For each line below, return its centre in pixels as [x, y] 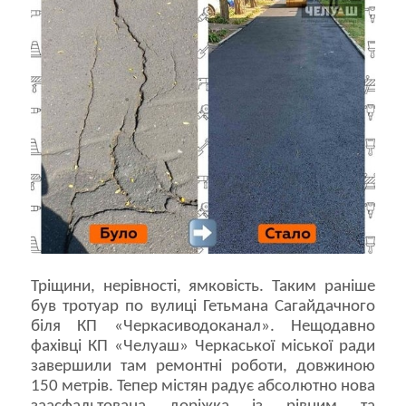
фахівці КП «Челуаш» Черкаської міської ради [203, 347]
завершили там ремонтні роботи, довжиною [203, 367]
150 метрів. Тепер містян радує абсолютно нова [203, 387]
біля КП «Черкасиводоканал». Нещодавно [203, 327]
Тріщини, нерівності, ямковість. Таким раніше [203, 287]
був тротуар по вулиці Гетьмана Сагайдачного [203, 307]
